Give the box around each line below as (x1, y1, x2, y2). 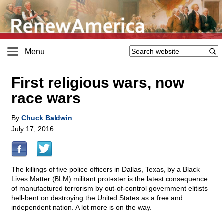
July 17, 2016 (11, 125, 54, 133)
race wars (11, 90, 81, 107)
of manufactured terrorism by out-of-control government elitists (11, 184, 208, 193)
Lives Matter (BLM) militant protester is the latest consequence (11, 175, 208, 183)
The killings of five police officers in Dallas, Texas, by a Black (11, 166, 200, 174)
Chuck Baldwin (21, 114, 72, 122)
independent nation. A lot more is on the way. (11, 203, 152, 212)
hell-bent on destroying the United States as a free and (11, 194, 183, 202)
